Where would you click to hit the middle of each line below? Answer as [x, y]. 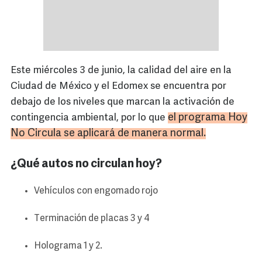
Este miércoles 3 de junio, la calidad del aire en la [121, 71]
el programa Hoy [208, 118]
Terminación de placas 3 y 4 [92, 219]
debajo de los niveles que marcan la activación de [123, 102]
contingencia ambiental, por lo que [89, 118]
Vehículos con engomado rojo [96, 192]
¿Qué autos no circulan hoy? [86, 165]
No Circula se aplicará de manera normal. [108, 134]
